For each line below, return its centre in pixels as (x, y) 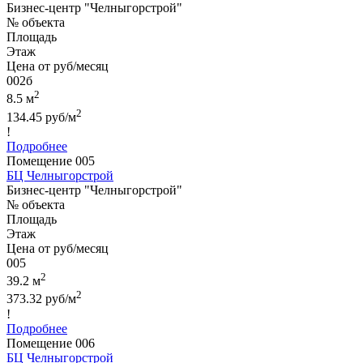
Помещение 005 (51, 161)
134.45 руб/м (41, 117)
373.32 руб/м (41, 299)
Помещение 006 (51, 343)
